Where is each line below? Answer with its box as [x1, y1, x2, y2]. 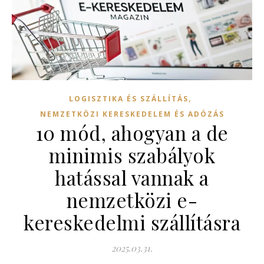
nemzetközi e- [66, 186, 198, 213]
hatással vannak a [55, 164, 209, 190]
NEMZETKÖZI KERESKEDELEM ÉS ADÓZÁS [39, 108, 225, 119]
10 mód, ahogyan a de [35, 119, 229, 146]
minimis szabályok [48, 141, 216, 168]
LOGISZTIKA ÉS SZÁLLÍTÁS [68, 93, 189, 104]
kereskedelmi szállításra [24, 209, 240, 235]
